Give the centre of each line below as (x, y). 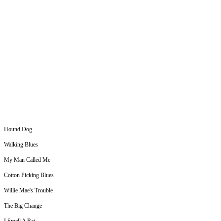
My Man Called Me (27, 160)
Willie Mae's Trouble (28, 191)
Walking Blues (21, 145)
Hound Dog (18, 129)
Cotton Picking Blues (29, 175)
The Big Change (23, 206)
